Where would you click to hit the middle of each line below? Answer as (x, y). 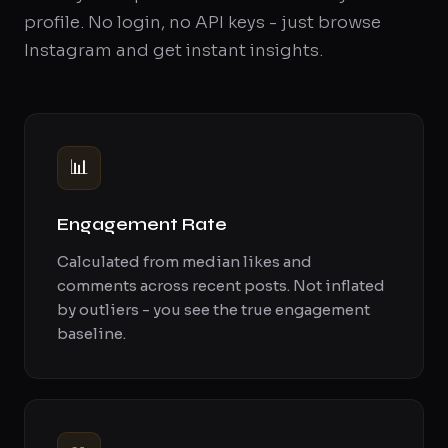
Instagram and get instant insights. (173, 50)
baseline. (91, 333)
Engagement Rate (142, 224)
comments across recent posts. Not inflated (221, 285)
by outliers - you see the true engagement (213, 309)
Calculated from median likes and (184, 261)
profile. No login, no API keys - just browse (202, 22)
